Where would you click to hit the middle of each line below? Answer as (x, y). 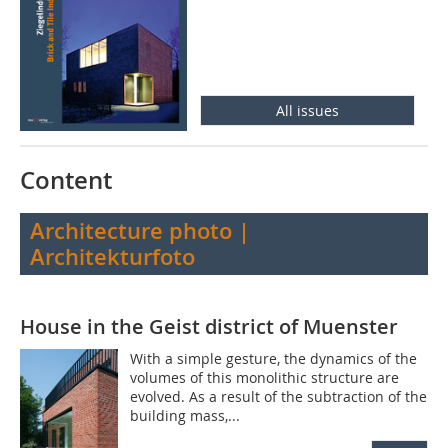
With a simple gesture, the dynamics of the (274, 358)
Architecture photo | (140, 230)
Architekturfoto (112, 256)
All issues (307, 110)
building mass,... (185, 415)
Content (66, 179)
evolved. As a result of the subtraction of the (279, 396)
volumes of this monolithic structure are (265, 377)
